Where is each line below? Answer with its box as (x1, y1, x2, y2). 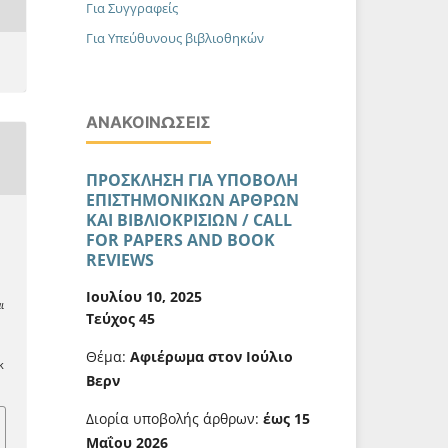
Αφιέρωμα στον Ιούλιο (130, 346, 293, 366)
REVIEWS (86, 249, 154, 272)
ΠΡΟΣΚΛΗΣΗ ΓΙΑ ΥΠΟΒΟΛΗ (86, 169, 298, 192)
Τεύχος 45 (86, 308, 155, 328)
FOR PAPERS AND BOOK (86, 229, 275, 252)
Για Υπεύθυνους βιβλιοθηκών (86, 28, 264, 47)
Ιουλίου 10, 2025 (86, 286, 202, 306)
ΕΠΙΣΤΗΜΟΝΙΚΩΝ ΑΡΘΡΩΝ (86, 189, 299, 212)
